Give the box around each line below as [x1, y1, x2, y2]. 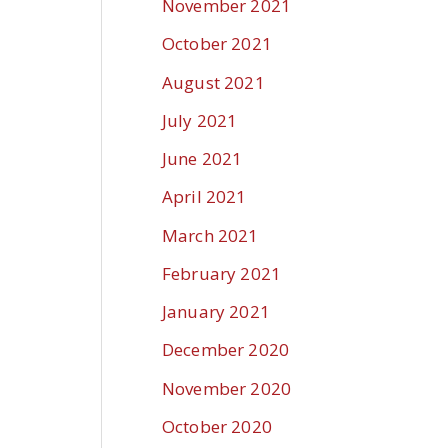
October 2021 [162, 32, 272, 56]
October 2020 [162, 414, 272, 438]
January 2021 [162, 300, 270, 324]
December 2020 [162, 338, 289, 362]
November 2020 [162, 376, 291, 400]
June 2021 [162, 147, 243, 171]
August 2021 [162, 70, 265, 94]
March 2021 [162, 223, 259, 247]
